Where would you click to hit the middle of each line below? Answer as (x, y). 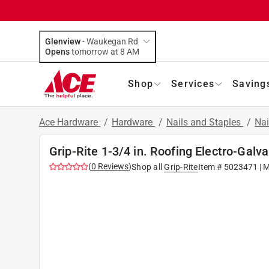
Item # (211, 167)
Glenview (63, 41)
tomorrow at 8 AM (133, 51)
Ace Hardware (70, 122)
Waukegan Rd (112, 41)
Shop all (147, 167)
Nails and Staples (205, 122)
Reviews (112, 166)
